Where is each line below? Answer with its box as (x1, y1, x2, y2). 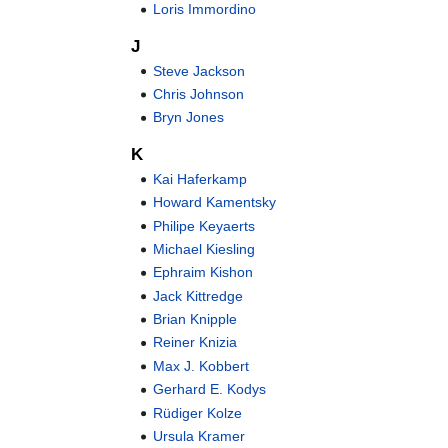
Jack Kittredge (153, 287, 244, 304)
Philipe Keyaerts (153, 217, 256, 234)
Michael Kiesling (153, 240, 256, 257)
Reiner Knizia (153, 334, 238, 351)
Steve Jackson (153, 62, 246, 79)
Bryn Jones (153, 109, 225, 126)
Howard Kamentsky (153, 194, 277, 211)
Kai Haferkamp (153, 170, 248, 187)
